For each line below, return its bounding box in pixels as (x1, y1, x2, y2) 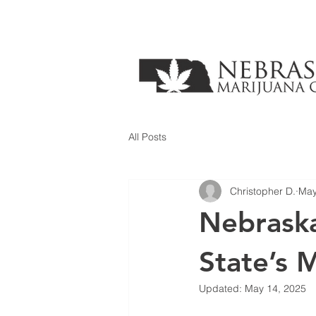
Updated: (199, 282, 245, 295)
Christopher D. (230, 184, 296, 197)
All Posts (128, 130, 166, 143)
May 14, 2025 (245, 282, 306, 295)
